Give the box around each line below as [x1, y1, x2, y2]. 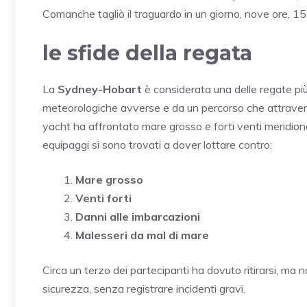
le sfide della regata [42, 40, 252, 66]
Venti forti [75, 191, 132, 205]
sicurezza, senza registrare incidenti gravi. [42, 281, 245, 295]
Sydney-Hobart [58, 82, 142, 96]
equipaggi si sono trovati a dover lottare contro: [42, 137, 272, 151]
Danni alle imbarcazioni [75, 209, 200, 223]
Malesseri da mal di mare [75, 228, 209, 242]
